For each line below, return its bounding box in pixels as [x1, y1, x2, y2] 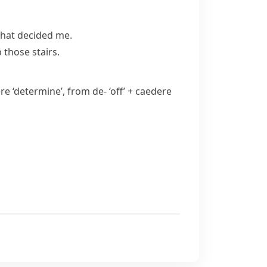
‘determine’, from [10, 85, 92, 98]
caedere [135, 85, 172, 98]
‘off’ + [107, 85, 135, 98]
